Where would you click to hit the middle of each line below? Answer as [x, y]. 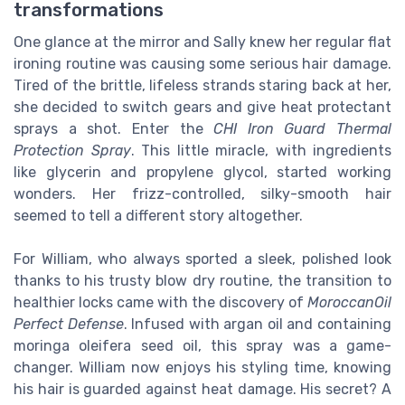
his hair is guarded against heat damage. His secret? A [202, 389]
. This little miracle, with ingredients [261, 150]
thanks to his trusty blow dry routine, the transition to [202, 280]
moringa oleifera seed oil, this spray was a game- [202, 345]
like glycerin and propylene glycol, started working [202, 172]
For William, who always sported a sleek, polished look [202, 259]
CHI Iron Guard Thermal [302, 128]
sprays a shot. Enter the [114, 128]
